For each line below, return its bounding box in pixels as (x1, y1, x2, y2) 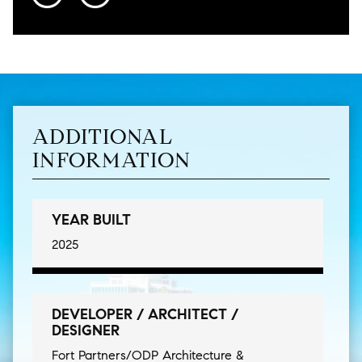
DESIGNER (52, 322, 120, 339)
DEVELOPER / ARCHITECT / (52, 305, 238, 323)
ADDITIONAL (32, 124, 173, 149)
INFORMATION (32, 147, 192, 173)
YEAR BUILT (52, 211, 131, 229)
